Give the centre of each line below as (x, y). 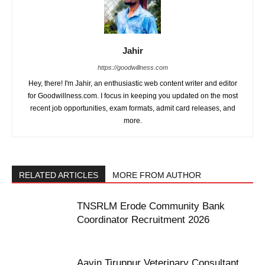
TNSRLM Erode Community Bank (151, 206)
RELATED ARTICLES (59, 175)
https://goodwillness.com (132, 67)
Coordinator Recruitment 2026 (143, 219)
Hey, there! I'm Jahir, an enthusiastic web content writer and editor (132, 83)
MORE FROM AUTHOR (157, 175)
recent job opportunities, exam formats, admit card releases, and (132, 108)
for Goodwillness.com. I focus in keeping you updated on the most (132, 96)
